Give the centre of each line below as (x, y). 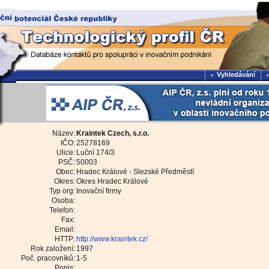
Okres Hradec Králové (112, 181)
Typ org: (62, 191)
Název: (64, 133)
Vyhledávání (236, 75)
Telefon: (62, 210)
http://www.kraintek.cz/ (112, 239)
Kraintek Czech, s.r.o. (113, 133)
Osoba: (63, 201)
